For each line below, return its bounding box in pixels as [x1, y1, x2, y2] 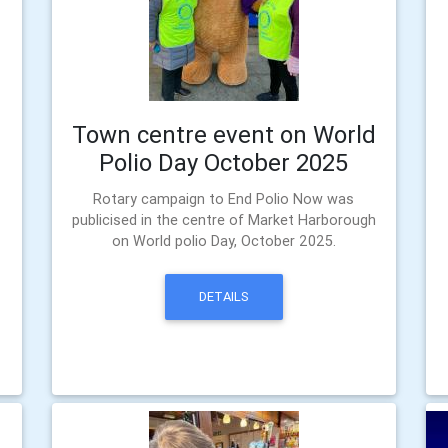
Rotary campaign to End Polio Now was [93, 190, 355, 208]
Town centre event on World [71, 120, 376, 149]
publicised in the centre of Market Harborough [71, 211, 376, 229]
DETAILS [198, 288, 249, 306]
